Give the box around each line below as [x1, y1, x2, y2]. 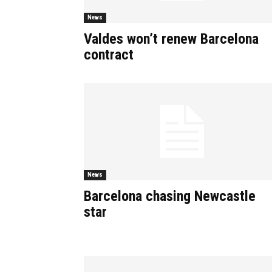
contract [84, 46, 134, 63]
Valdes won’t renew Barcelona [84, 30, 259, 47]
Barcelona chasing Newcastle [84, 188, 256, 205]
